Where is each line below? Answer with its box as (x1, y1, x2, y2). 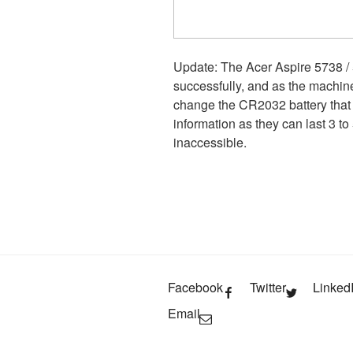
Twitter (250, 277, 286, 296)
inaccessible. (173, 132, 247, 151)
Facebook (168, 277, 223, 296)
